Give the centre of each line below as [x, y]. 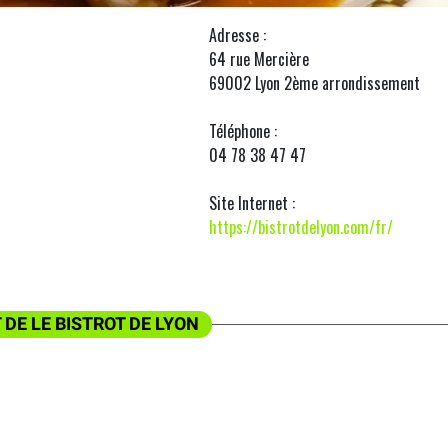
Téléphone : [243, 131]
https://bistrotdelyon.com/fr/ [301, 227]
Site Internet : [252, 203]
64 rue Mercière [259, 59]
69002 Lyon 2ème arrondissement [314, 83]
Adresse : [237, 35]
